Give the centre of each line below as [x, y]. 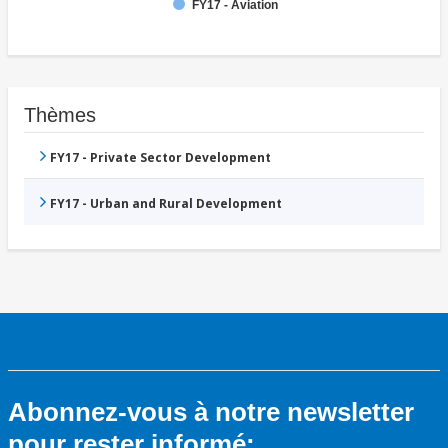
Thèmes [60, 115]
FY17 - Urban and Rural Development [166, 204]
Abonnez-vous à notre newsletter [211, 412]
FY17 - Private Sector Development [160, 158]
